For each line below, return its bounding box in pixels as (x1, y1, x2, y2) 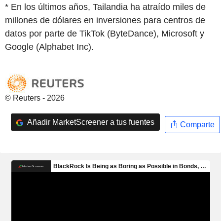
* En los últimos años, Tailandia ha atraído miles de (5, 2, 206, 12)
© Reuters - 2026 (5, 94, 65, 102)
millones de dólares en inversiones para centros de (5, 15, 205, 25)
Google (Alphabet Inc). (5, 42, 94, 52)
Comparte (178, 120, 215, 129)
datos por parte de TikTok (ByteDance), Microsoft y (5, 29, 204, 38)
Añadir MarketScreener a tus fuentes (25, 117, 154, 126)
